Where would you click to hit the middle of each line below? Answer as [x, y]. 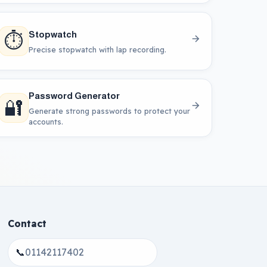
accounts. [46, 121]
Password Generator [74, 95]
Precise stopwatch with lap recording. [97, 49]
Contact [27, 223]
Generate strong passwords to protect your [109, 111]
